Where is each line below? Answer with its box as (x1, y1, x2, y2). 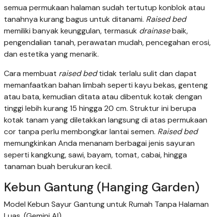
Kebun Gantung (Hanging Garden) (4, 179, 200, 196)
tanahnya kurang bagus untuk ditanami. (4, 14, 146, 25)
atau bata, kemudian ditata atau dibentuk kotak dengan (4, 92, 202, 102)
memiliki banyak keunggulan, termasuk (4, 26, 139, 36)
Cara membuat (4, 68, 57, 79)
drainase (139, 26, 170, 36)
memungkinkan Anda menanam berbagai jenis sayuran (4, 138, 195, 149)
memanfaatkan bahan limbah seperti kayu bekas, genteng (4, 80, 208, 91)
